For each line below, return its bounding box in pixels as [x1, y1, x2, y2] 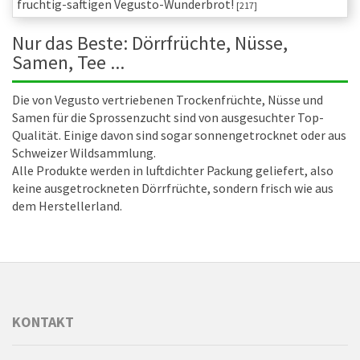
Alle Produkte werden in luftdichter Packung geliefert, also [12, 162, 333, 179]
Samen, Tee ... [12, 50, 125, 76]
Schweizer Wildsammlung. [12, 145, 156, 162]
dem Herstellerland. [12, 198, 122, 215]
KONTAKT [12, 313, 74, 332]
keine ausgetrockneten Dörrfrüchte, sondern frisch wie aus [12, 180, 333, 197]
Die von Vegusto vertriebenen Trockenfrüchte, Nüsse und [12, 92, 323, 108]
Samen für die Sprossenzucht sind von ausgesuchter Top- [12, 109, 324, 126]
